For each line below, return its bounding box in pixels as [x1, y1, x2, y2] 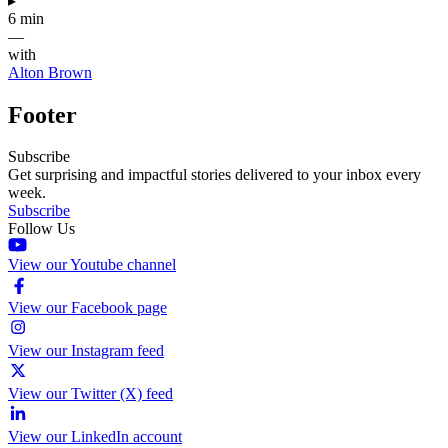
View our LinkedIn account [8, 428, 182, 446]
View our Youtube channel [8, 256, 176, 274]
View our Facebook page [8, 299, 167, 317]
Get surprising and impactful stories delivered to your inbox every [8, 166, 421, 184]
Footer [8, 101, 77, 128]
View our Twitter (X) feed [8, 385, 173, 403]
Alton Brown [8, 63, 92, 81]
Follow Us [8, 220, 75, 238]
